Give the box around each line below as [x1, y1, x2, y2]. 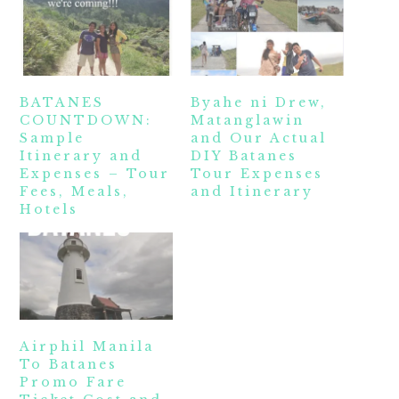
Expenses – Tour [20, 165, 171, 182]
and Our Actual [191, 129, 327, 146]
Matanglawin [191, 111, 305, 128]
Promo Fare [20, 373, 127, 390]
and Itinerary [191, 183, 313, 199]
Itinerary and [20, 147, 143, 164]
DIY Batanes [191, 147, 297, 164]
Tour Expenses [191, 165, 323, 182]
